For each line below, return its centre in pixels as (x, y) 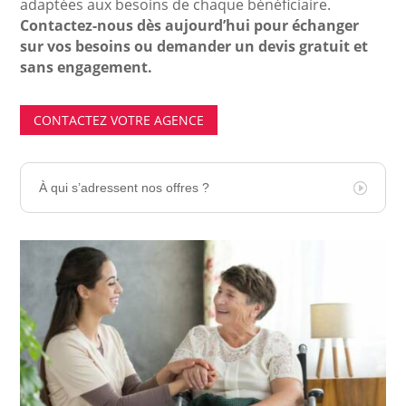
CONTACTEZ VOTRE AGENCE (119, 121)
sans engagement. (87, 67)
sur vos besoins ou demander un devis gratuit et (194, 46)
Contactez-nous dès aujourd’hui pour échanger (190, 25)
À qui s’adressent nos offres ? (125, 188)
